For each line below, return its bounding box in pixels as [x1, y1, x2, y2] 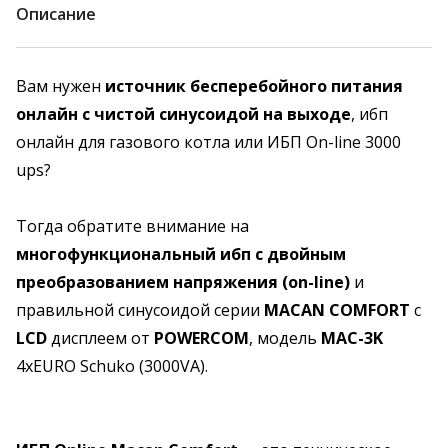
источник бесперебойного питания [105, 75, 403, 97]
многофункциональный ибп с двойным [16, 243, 346, 265]
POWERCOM [154, 327, 249, 349]
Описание [16, 3, 96, 25]
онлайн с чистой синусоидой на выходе [16, 103, 351, 125]
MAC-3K [321, 327, 383, 349]
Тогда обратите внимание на [16, 215, 249, 237]
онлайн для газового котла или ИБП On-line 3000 [16, 131, 401, 153]
